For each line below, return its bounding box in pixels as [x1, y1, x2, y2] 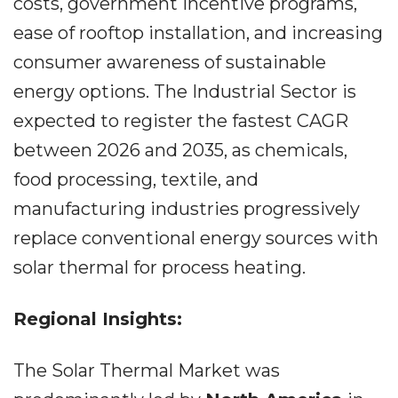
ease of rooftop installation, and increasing [13, 22, 383, 44]
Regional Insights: [13, 308, 182, 330]
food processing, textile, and [13, 169, 259, 190]
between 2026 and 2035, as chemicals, [13, 139, 347, 161]
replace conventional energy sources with [13, 227, 378, 249]
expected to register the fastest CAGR [13, 110, 348, 131]
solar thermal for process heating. [13, 257, 306, 278]
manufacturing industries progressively [13, 198, 360, 219]
